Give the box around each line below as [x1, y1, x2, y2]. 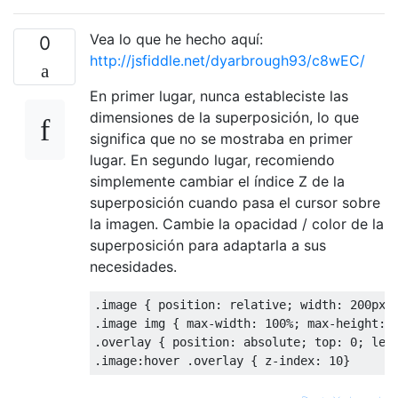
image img [101, 315, 172, 330]
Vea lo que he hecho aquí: [90, 29, 263, 48]
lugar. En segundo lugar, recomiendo [90, 150, 335, 169]
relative [222, 297, 286, 312]
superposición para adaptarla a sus [90, 235, 326, 254]
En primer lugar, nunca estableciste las [90, 86, 348, 105]
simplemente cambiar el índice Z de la [90, 171, 345, 190]
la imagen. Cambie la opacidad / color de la [90, 214, 384, 233]
